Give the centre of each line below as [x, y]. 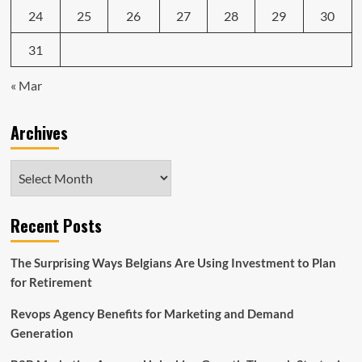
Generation [42, 333]
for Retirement [51, 282]
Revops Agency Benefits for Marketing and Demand [152, 313]
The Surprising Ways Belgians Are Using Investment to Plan [173, 262]
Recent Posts [56, 225]
